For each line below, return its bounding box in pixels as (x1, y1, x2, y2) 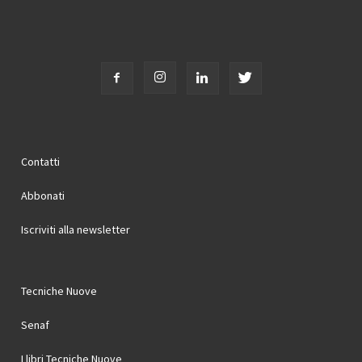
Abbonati (21, 188, 65, 204)
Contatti (21, 154, 60, 170)
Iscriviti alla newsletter (21, 222, 130, 238)
